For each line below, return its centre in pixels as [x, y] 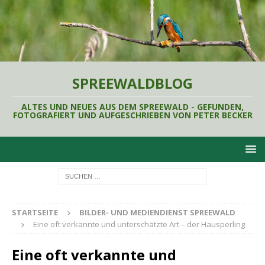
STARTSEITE [35, 212]
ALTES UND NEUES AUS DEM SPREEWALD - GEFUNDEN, [132, 106]
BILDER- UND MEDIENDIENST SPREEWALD [157, 212]
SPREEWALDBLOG [132, 83]
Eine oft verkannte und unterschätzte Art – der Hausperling [139, 224]
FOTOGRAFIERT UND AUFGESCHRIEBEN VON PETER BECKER [132, 115]
